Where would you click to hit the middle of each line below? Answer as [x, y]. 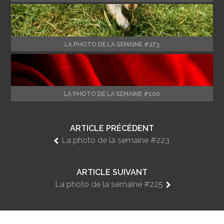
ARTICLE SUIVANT [112, 172]
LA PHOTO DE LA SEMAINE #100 [112, 94]
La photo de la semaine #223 [115, 140]
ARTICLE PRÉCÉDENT [112, 128]
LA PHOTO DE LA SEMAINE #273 [112, 44]
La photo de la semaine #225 [109, 184]
